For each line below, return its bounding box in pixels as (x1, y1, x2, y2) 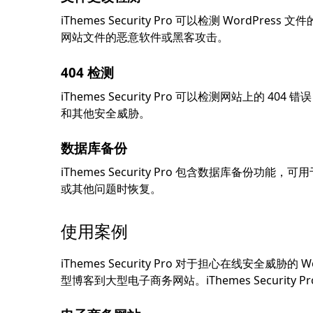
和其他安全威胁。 (61, 105, 150, 121)
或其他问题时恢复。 (61, 180, 161, 196)
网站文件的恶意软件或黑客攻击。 (61, 29, 228, 45)
